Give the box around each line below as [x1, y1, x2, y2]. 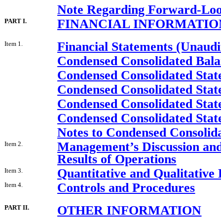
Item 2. [4, 140, 23, 147]
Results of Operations [57, 151, 177, 166]
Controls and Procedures [57, 180, 195, 195]
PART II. [4, 203, 30, 211]
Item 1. [4, 39, 23, 47]
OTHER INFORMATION [57, 203, 202, 218]
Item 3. [4, 166, 23, 174]
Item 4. [4, 181, 23, 188]
